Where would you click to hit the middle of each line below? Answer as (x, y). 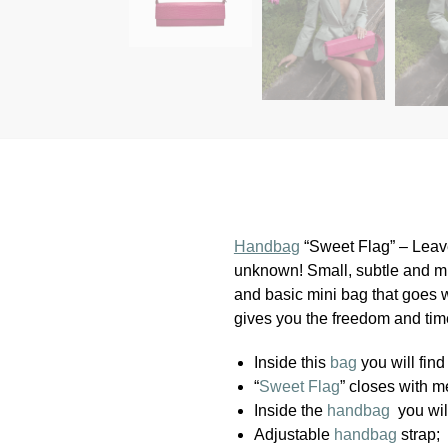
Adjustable (293, 434)
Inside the (290, 410)
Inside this (291, 362)
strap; (418, 434)
